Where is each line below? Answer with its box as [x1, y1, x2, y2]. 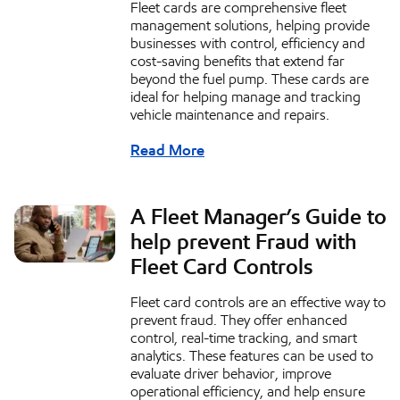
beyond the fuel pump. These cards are [130, 71, 369, 88]
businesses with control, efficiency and [130, 35, 365, 53]
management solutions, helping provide [130, 17, 370, 35]
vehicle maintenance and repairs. [130, 106, 329, 124]
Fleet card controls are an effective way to [130, 294, 386, 312]
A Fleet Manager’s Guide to [130, 204, 387, 231]
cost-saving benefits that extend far [130, 53, 345, 71]
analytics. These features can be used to [130, 347, 373, 365]
